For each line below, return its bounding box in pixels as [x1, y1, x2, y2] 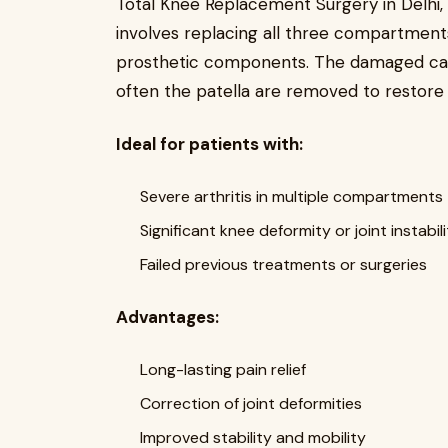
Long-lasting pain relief [140, 358, 306, 380]
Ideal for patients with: [116, 132, 303, 155]
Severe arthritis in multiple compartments [140, 185, 443, 207]
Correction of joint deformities [140, 392, 362, 414]
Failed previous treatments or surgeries [140, 253, 427, 275]
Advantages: [116, 305, 219, 328]
